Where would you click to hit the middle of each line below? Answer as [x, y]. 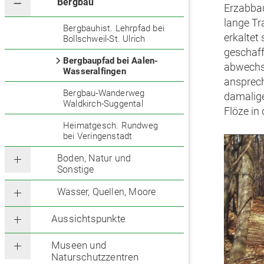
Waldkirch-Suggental [103, 104]
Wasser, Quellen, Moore [107, 192]
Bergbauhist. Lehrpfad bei [114, 29]
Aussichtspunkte [88, 219]
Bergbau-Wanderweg [104, 93]
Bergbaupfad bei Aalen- [111, 61]
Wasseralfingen [95, 72]
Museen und [79, 245]
